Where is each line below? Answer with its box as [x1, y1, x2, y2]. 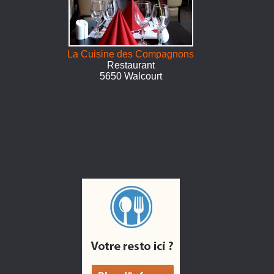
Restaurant [106, 60, 155, 70]
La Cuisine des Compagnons [67, 49, 194, 59]
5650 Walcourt [99, 71, 162, 81]
